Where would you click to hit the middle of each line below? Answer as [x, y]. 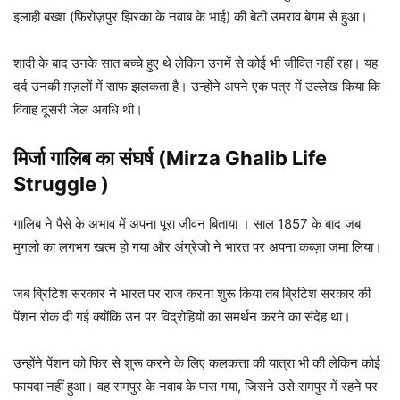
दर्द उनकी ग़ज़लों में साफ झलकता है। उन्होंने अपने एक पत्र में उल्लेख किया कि [197, 87]
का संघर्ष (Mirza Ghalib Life [211, 158]
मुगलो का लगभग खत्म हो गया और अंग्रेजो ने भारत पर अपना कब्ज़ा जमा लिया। [198, 247]
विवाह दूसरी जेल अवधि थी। [78, 110]
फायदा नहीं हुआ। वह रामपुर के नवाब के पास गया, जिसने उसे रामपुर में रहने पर [196, 387]
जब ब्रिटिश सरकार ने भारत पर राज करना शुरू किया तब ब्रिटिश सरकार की [192, 294]
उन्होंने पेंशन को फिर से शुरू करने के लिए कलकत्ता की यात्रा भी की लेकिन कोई [197, 363]
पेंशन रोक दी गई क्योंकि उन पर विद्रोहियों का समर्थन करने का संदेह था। [184, 317]
